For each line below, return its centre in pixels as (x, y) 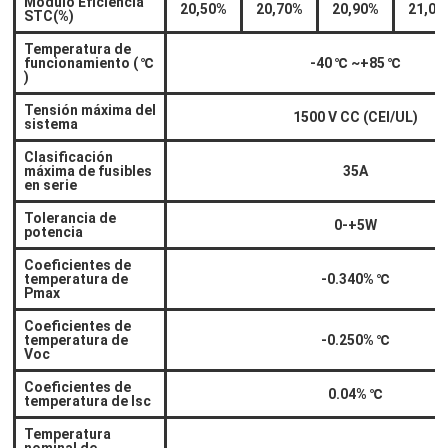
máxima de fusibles (88, 171)
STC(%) (49, 16)
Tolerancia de (70, 218)
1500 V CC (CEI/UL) (356, 117)
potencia (54, 232)
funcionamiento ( (83, 63)
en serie (51, 185)
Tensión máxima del (90, 110)
